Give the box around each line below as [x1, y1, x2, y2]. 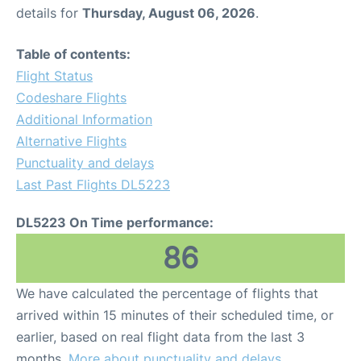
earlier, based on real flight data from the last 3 [16, 329, 305, 345]
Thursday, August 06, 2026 [82, 5, 255, 21]
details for [16, 5, 82, 21]
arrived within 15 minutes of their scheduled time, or [16, 307, 334, 323]
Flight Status [16, 68, 93, 84]
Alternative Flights [16, 133, 127, 149]
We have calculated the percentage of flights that [16, 285, 318, 301]
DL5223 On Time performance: [16, 214, 214, 230]
